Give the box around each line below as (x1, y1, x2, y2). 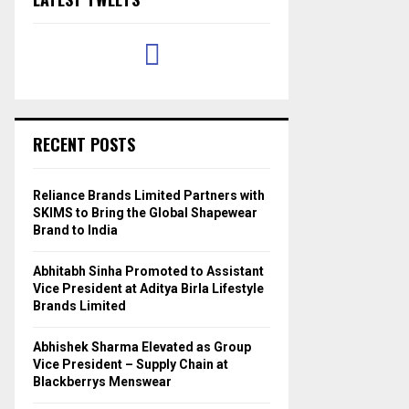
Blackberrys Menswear (33, 373, 172, 389)
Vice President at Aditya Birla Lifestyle (33, 280, 264, 296)
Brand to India (33, 222, 118, 237)
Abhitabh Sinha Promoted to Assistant (33, 263, 264, 278)
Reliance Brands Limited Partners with (33, 187, 265, 203)
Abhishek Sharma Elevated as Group (33, 339, 251, 354)
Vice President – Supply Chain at (33, 356, 228, 372)
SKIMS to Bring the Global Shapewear (33, 204, 257, 220)
